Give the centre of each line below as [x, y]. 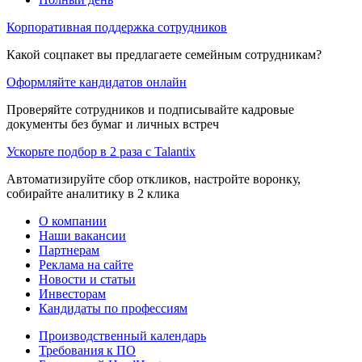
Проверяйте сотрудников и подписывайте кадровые [150, 109]
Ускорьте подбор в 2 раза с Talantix [101, 151]
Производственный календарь [122, 335]
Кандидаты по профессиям [113, 308]
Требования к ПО [87, 350]
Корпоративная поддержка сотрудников [117, 27]
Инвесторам [72, 293]
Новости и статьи [87, 279]
